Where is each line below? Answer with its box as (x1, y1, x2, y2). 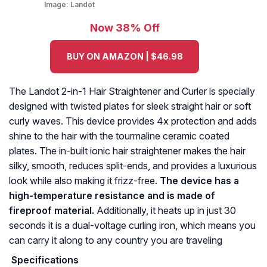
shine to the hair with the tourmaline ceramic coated (9, 130, 229, 142)
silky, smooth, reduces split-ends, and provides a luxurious (9, 160, 257, 172)
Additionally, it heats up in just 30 (94, 204, 236, 217)
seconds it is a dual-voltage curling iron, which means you (9, 219, 256, 232)
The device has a (160, 175, 239, 187)
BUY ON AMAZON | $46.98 (66, 51, 183, 62)
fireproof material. (9, 204, 94, 217)
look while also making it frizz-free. (9, 175, 160, 187)
